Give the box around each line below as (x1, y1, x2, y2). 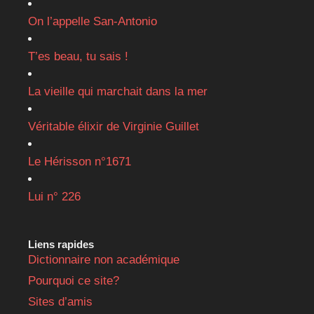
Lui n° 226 (28, 189, 81, 203)
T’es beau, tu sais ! (28, 49, 128, 63)
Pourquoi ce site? (28, 273, 119, 287)
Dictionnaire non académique (28, 252, 179, 266)
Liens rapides (28, 238, 94, 250)
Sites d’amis (28, 294, 93, 308)
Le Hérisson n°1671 (28, 154, 131, 168)
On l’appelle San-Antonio (28, 14, 157, 28)
